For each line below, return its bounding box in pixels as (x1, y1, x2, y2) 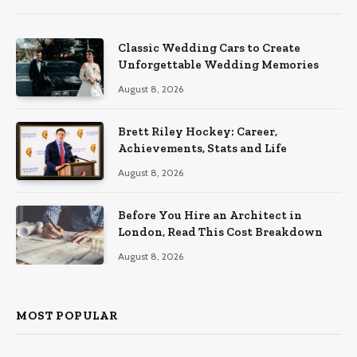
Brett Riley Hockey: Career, (118, 124, 277, 139)
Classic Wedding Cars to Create (118, 40, 300, 55)
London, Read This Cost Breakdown (118, 225, 323, 240)
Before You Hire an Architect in (118, 208, 302, 223)
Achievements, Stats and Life (118, 140, 287, 155)
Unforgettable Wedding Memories (118, 57, 319, 72)
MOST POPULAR (16, 308, 119, 323)
